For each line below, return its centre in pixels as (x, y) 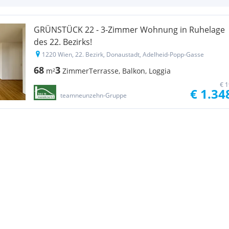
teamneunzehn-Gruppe (93, 95)
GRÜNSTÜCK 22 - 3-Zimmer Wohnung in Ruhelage (129, 30)
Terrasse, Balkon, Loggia (130, 71)
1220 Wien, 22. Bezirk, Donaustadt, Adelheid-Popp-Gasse (123, 54)
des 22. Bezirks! (63, 42)
